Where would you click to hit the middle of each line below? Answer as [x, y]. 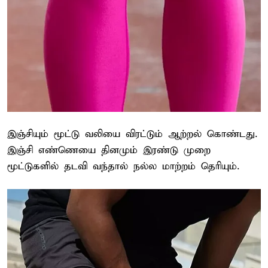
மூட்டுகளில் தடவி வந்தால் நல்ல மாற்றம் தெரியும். [123, 167]
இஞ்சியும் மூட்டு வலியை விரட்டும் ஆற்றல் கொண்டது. [132, 135]
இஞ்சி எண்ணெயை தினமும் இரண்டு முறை [109, 151]
